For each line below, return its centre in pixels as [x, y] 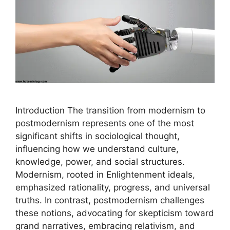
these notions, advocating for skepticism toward [115, 213]
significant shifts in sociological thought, [98, 136]
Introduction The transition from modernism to [110, 111]
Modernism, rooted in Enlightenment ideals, [105, 175]
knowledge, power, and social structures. [100, 162]
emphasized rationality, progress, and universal [113, 188]
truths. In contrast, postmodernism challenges [110, 200]
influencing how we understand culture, [97, 149]
